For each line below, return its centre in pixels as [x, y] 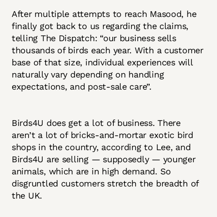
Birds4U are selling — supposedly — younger [104, 159]
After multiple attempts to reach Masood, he [104, 14]
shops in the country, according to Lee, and [101, 147]
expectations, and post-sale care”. [83, 87]
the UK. [27, 196]
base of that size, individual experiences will [102, 62]
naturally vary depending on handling [88, 75]
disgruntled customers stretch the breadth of [105, 184]
